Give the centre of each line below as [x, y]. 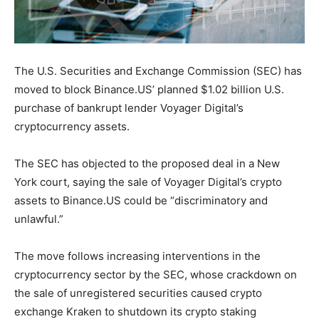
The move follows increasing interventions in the [137, 256]
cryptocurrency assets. [72, 126]
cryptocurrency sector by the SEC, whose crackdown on [156, 274]
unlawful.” [39, 219]
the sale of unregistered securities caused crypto [138, 293]
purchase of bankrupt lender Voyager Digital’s [129, 108]
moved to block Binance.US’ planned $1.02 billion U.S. [149, 89]
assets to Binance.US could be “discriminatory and [141, 200]
